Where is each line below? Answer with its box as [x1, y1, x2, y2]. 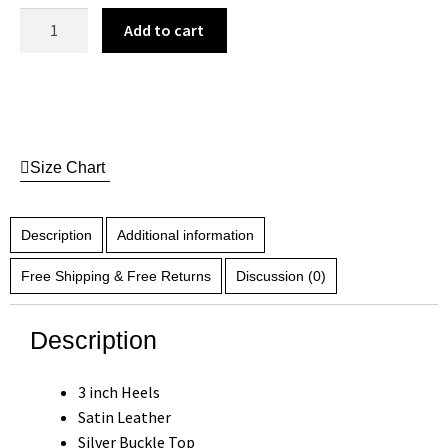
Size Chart [30, 158, 105, 176]
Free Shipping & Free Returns [21, 267, 211, 284]
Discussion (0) [236, 267, 326, 284]
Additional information [117, 226, 254, 243]
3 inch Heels [78, 381, 160, 402]
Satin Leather [78, 406, 171, 427]
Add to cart [124, 19, 205, 40]
